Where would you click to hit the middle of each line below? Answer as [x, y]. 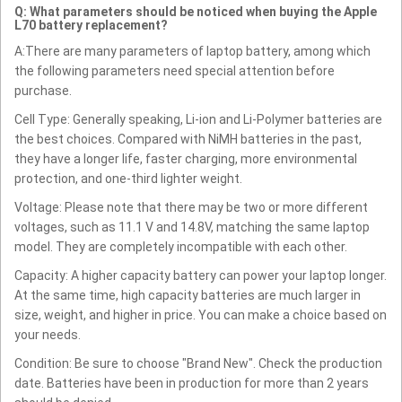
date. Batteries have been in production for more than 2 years [192, 383]
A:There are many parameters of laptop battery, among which [192, 51]
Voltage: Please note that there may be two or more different [191, 207]
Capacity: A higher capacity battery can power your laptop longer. [201, 275]
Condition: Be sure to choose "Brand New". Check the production [198, 363]
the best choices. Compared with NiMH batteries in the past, [188, 139]
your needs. [48, 334]
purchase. [43, 90]
